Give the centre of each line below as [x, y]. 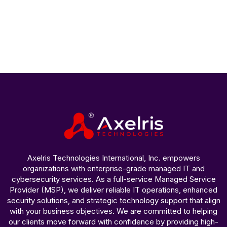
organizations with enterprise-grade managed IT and [113, 168]
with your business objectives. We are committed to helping [113, 211]
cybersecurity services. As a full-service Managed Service [113, 179]
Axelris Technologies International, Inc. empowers [113, 158]
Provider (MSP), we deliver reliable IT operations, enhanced [113, 190]
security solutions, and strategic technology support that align [113, 200]
